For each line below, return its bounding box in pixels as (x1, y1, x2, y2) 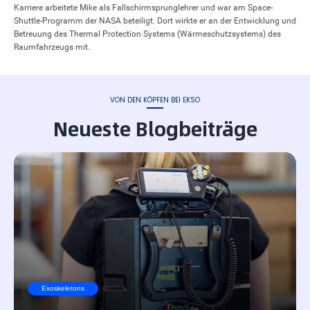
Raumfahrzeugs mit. (14, 42, 90, 52)
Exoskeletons (42, 284, 84, 292)
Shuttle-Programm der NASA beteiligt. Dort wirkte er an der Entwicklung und (14, 16, 296, 26)
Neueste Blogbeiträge (53, 113, 257, 143)
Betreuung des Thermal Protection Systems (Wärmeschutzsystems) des (14, 29, 281, 39)
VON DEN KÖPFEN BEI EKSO (110, 95, 200, 105)
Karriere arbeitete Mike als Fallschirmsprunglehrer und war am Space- (14, 3, 273, 12)
